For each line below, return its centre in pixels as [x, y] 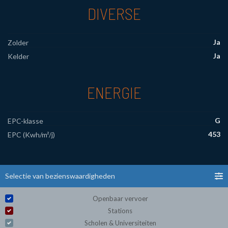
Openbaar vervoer [120, 199]
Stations [120, 211]
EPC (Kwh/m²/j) [31, 135]
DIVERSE [114, 13]
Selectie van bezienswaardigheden [60, 176]
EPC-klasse [25, 121]
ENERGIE [114, 92]
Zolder [18, 42]
